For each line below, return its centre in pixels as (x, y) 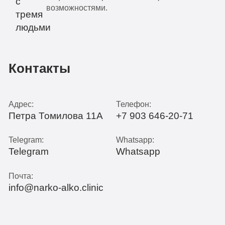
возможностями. (77, 7)
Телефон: (134, 104)
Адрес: (21, 104)
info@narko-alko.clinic (56, 187)
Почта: (21, 176)
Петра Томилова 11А (55, 116)
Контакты (39, 69)
